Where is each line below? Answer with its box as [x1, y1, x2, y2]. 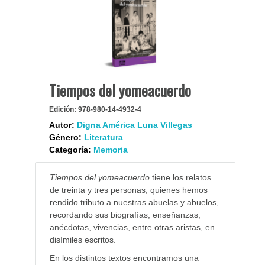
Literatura [83, 132, 123, 143]
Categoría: [49, 145, 91, 155]
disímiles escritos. [49, 235, 116, 245]
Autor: [49, 120, 75, 130]
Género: [49, 132, 82, 143]
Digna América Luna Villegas [76, 120, 192, 130]
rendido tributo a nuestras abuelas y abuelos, [49, 198, 219, 208]
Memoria [93, 145, 128, 155]
